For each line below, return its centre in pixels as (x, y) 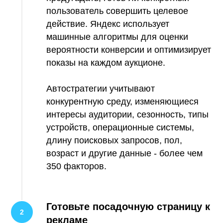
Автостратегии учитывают (101, 88)
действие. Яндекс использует (108, 24)
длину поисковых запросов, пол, (114, 140)
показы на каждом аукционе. (106, 62)
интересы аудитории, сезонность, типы (127, 114)
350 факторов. (76, 166)
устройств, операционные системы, (120, 127)
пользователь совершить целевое (117, 11)
